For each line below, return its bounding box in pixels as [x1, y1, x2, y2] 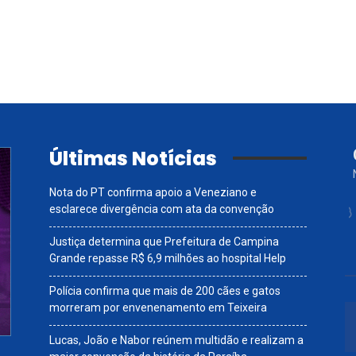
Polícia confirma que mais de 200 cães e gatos [49, 284, 281, 297]
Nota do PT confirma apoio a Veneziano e [49, 185, 257, 199]
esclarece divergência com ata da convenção [49, 202, 274, 215]
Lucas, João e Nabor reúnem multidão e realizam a [49, 333, 304, 346]
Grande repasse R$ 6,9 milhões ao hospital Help [49, 251, 286, 265]
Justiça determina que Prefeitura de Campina [49, 234, 279, 248]
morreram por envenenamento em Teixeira [49, 300, 267, 314]
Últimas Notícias [49, 145, 217, 172]
